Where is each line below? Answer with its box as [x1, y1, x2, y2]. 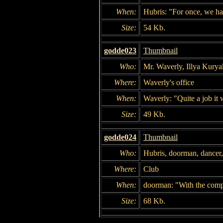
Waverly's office [143, 78, 194, 87]
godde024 [104, 132, 136, 141]
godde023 [104, 46, 136, 55]
